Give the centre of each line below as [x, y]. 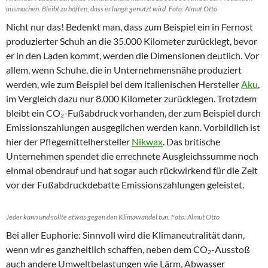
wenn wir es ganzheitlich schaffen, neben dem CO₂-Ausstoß [128, 249]
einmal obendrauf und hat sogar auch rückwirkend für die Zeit [132, 170]
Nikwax [147, 141]
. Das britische [191, 141]
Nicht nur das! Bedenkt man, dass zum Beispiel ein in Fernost [130, 27]
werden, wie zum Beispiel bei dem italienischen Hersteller [124, 84]
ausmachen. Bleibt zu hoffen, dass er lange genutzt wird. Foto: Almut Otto [112, 9]
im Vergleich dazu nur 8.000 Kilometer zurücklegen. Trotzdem [131, 98]
